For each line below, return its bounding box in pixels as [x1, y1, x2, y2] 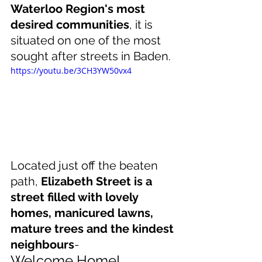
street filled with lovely [11, 190, 141, 205]
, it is [129, 18, 156, 32]
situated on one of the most [11, 33, 164, 48]
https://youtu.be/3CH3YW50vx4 [11, 65, 132, 77]
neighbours [11, 237, 74, 252]
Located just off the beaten [11, 158, 161, 173]
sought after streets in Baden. [11, 49, 174, 64]
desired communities [11, 18, 129, 32]
